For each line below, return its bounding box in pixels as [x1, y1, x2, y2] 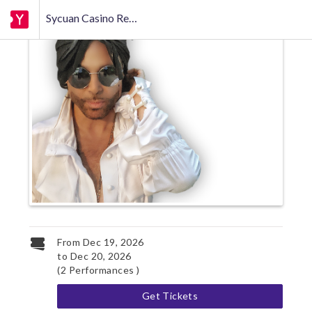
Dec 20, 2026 [70, 249, 132, 262]
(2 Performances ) [57, 263, 140, 276]
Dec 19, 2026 [82, 235, 144, 248]
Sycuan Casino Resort [129, 11, 137, 24]
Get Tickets [141, 289, 198, 302]
